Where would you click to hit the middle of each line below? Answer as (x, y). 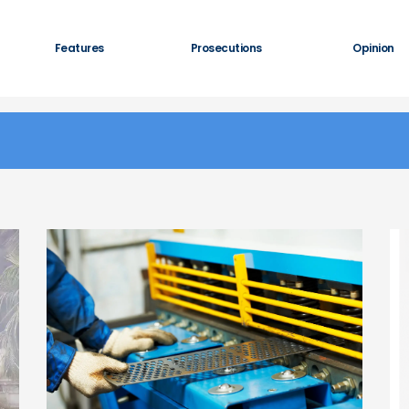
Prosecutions (226, 48)
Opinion (373, 48)
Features (79, 48)
